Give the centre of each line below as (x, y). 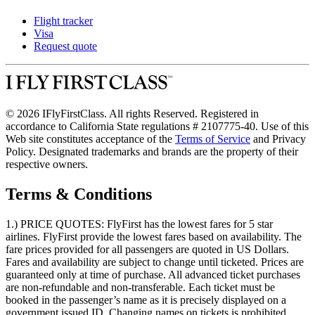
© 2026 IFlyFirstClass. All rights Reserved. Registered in (132, 113)
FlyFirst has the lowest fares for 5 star (188, 224)
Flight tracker (63, 20)
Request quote (65, 46)
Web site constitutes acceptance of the (90, 139)
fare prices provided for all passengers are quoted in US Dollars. (147, 249)
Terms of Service (213, 139)
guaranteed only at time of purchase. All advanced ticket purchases (153, 274)
